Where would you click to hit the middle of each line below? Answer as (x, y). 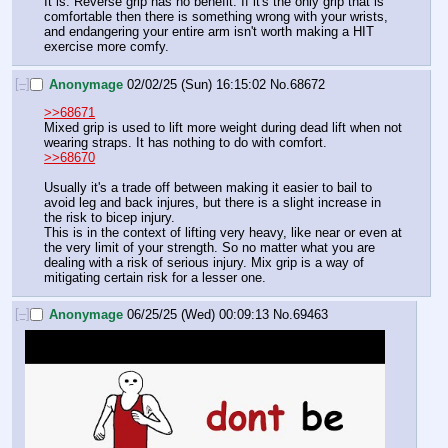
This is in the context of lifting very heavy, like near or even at (223, 233)
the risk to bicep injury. (109, 218)
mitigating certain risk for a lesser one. (155, 278)
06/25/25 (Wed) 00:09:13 (198, 315)
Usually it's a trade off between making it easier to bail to (208, 188)
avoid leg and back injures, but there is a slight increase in (212, 203)
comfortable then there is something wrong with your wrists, (216, 17)
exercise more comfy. (106, 47)
